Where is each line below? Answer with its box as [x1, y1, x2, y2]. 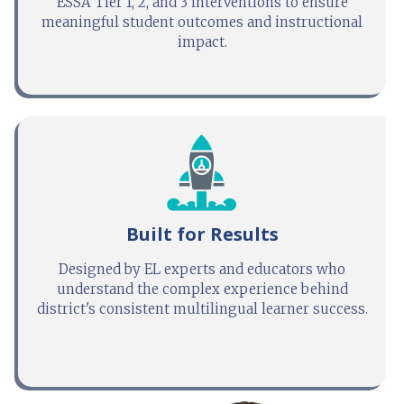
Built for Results [125, 218, 279, 243]
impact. [177, 33, 227, 51]
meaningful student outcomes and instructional [41, 14, 363, 32]
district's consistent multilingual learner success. [36, 297, 368, 315]
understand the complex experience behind [56, 277, 348, 295]
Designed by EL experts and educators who [59, 257, 345, 275]
